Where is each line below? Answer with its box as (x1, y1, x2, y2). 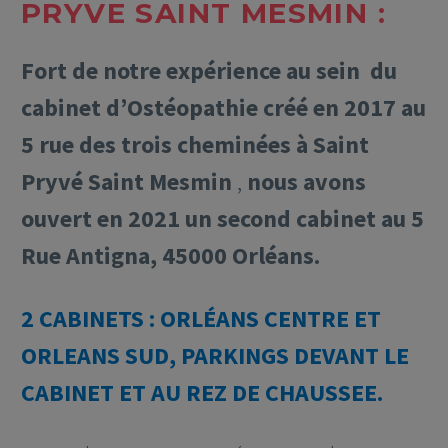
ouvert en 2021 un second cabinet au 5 (21, 202, 424, 234)
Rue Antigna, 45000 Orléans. (21, 239, 320, 271)
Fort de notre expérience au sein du (21, 54, 397, 86)
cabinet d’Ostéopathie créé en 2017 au (21, 91, 426, 123)
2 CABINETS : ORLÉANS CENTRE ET (21, 303, 381, 335)
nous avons (242, 165, 366, 197)
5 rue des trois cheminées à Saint (21, 128, 369, 160)
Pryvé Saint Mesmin (21, 165, 237, 197)
